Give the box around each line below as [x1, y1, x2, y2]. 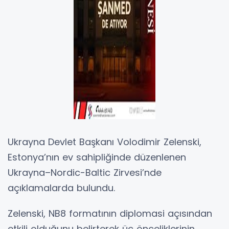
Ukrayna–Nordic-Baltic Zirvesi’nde [8, 166, 162, 179]
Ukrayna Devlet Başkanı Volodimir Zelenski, [8, 135, 201, 148]
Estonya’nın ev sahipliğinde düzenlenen [8, 150, 186, 164]
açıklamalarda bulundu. [8, 181, 115, 194]
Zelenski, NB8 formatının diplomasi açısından [8, 207, 212, 220]
